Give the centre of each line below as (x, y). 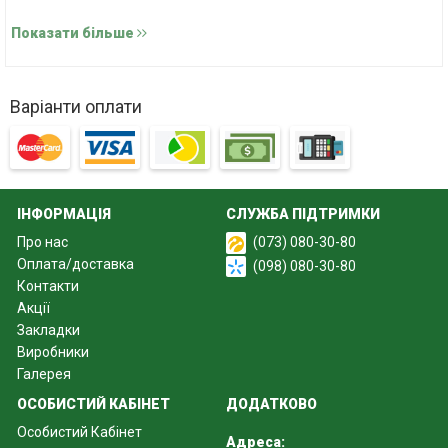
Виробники (53, 352)
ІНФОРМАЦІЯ (64, 214)
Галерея (44, 374)
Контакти (48, 286)
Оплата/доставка (75, 264)
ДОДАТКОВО (271, 404)
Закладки (48, 330)
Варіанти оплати (76, 106)
